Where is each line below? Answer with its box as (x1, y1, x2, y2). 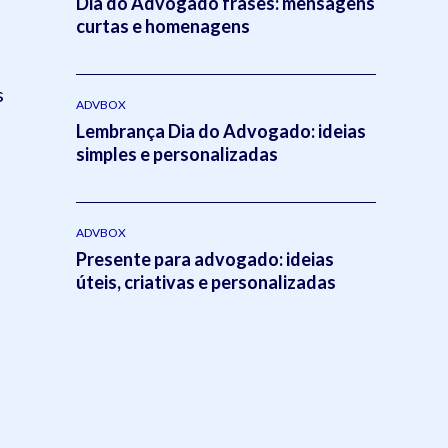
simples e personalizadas (76, 142, 278, 165)
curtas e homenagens (76, 14, 250, 37)
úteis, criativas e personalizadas (76, 270, 336, 293)
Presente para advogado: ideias (76, 247, 334, 270)
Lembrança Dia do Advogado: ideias (76, 119, 366, 142)
